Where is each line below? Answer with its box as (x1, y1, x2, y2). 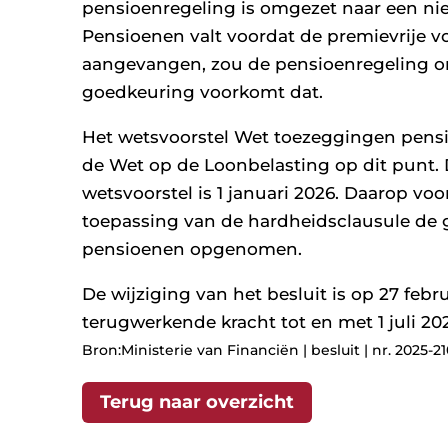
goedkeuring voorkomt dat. (82, 82, 323, 103)
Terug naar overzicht (100, 391, 294, 414)
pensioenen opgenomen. (82, 239, 302, 260)
